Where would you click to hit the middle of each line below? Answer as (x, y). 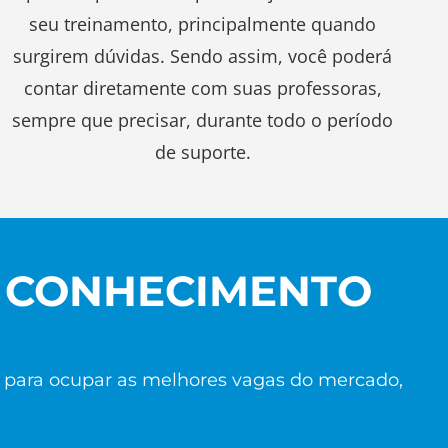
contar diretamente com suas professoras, (202, 87)
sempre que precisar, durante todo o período (203, 119)
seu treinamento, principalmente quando (203, 23)
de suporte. (202, 151)
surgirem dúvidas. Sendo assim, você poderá (203, 55)
